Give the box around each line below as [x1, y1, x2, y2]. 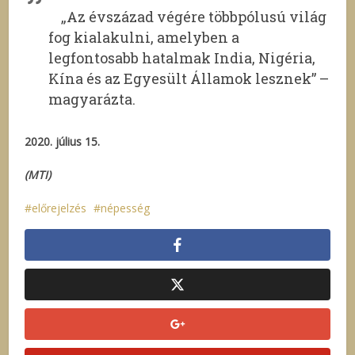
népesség [101, 200, 151, 216]
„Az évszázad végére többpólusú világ [48, 7, 327, 26]
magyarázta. [48, 90, 136, 109]
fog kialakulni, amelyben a [48, 28, 240, 47]
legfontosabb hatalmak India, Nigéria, [48, 48, 316, 67]
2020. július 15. [25, 134, 101, 149]
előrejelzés [32, 200, 87, 216]
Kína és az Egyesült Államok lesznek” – [48, 69, 330, 88]
